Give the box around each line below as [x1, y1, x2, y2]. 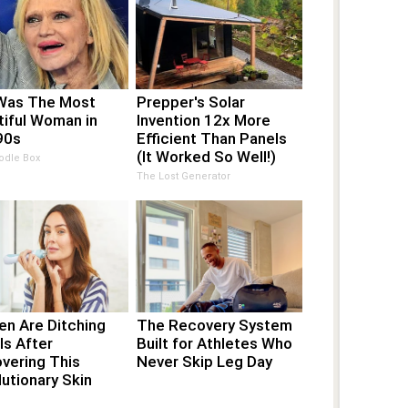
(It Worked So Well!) [137, 147, 277, 166]
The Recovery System [137, 315, 293, 334]
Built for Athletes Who [137, 333, 293, 352]
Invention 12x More [137, 110, 271, 129]
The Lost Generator [137, 169, 231, 182]
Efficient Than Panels [137, 128, 288, 148]
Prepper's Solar [137, 92, 246, 111]
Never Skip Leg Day [137, 352, 273, 371]
